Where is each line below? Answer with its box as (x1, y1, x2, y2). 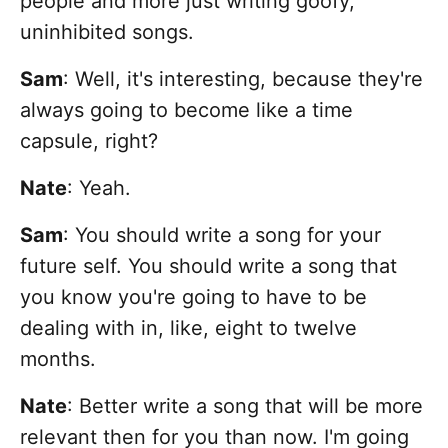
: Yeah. (67, 176, 137, 201)
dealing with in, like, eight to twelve (20, 316, 357, 341)
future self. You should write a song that (20, 254, 397, 279)
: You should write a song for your (63, 223, 381, 248)
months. (20, 347, 96, 372)
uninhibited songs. (20, 20, 194, 45)
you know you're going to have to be (20, 285, 367, 310)
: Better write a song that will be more (67, 394, 423, 419)
